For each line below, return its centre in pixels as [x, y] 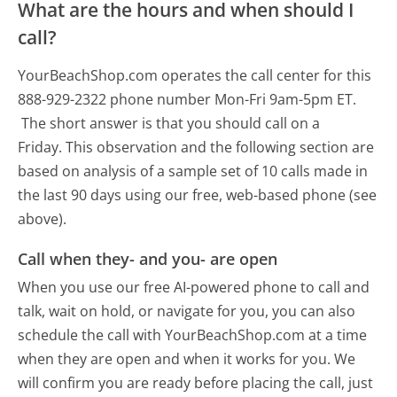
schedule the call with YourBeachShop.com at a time [193, 335]
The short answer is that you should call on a [171, 124]
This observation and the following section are [220, 148]
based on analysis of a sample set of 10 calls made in [193, 171]
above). [43, 219]
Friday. [40, 148]
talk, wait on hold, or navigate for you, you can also [187, 311]
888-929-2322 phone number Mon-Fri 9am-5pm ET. [187, 100]
